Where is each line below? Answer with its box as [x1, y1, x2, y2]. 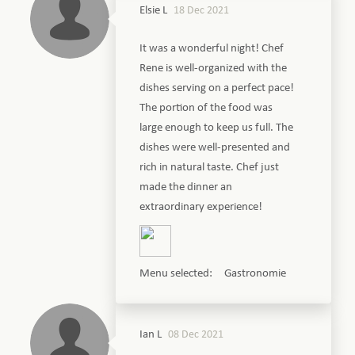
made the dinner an [139, 181, 233, 193]
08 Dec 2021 [168, 328, 224, 341]
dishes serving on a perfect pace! [139, 82, 295, 94]
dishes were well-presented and [139, 141, 291, 154]
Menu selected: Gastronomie [139, 267, 287, 280]
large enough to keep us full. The [139, 121, 294, 134]
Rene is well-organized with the [139, 62, 288, 74]
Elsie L [139, 4, 168, 17]
